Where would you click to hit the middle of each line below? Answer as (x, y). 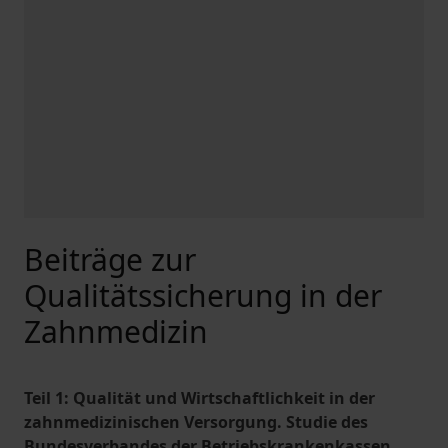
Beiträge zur (110, 259)
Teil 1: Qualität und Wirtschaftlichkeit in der (199, 398)
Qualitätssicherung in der (203, 295)
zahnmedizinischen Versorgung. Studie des (196, 422)
